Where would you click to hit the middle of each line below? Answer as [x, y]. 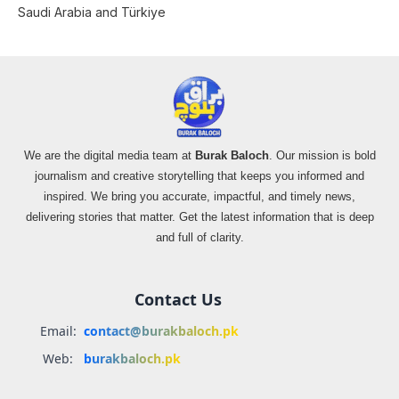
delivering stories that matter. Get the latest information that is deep [199, 216]
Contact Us [178, 299]
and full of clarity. [199, 237]
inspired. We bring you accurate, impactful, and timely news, [199, 196]
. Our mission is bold [322, 155]
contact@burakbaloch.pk [161, 330]
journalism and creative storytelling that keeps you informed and [199, 175]
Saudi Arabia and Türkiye [92, 12]
